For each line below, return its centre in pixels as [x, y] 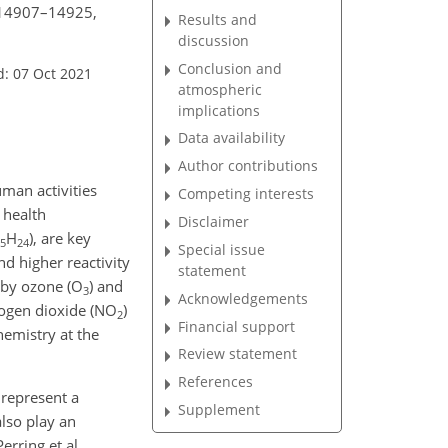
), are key [60, 238]
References [216, 382]
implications [219, 110]
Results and [218, 19]
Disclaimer [214, 221]
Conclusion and [230, 68]
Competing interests [246, 194]
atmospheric [220, 89]
